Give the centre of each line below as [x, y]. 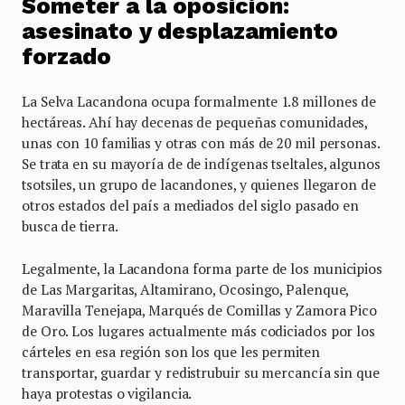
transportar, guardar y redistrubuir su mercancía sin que [201, 372]
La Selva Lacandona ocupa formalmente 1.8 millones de [199, 101]
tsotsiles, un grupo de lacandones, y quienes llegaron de [199, 184]
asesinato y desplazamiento [180, 31]
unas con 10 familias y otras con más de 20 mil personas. [201, 142]
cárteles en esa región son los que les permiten [171, 351]
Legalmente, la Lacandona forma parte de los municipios [202, 268]
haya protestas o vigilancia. [107, 393]
